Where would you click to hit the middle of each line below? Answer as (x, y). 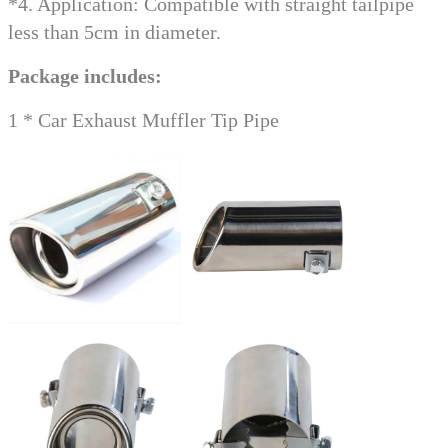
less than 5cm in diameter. (114, 32)
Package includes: (85, 76)
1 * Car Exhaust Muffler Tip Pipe (143, 120)
